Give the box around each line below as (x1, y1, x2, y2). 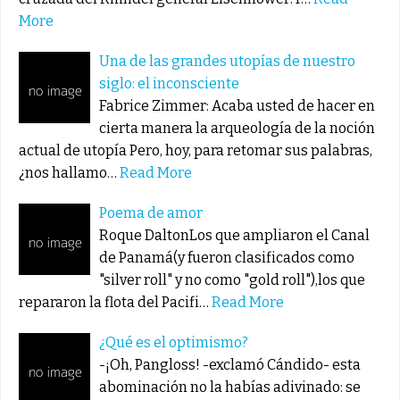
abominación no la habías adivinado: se (99, 378, 361, 396)
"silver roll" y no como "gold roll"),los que (99, 271, 365, 288)
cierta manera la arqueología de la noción (99, 119, 375, 137)
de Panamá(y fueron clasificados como (99, 248, 354, 266)
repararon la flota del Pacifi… (19, 293, 209, 311)
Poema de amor (99, 204, 203, 221)
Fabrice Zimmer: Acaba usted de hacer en (99, 96, 375, 114)
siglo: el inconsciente (99, 74, 239, 92)
